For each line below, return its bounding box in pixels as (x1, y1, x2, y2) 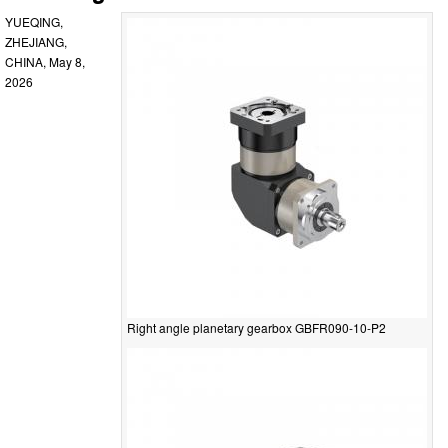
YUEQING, (5, 12, 63, 30)
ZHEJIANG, (5, 32, 67, 50)
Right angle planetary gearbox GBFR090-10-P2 (127, 318, 386, 336)
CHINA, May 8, (5, 52, 85, 70)
